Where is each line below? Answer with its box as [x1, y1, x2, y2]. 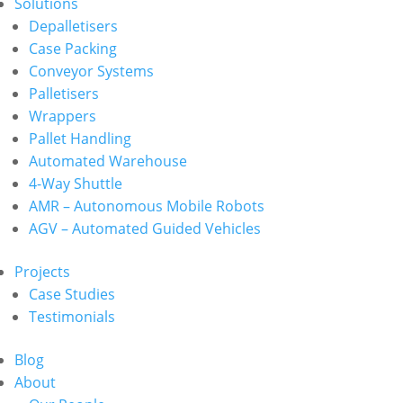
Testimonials [29, 307, 115, 327]
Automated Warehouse [29, 151, 187, 171]
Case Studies [29, 284, 115, 304]
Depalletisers [29, 16, 118, 36]
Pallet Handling [29, 129, 131, 148]
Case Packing [29, 39, 117, 58]
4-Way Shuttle [29, 174, 122, 193]
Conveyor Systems [29, 61, 154, 81]
